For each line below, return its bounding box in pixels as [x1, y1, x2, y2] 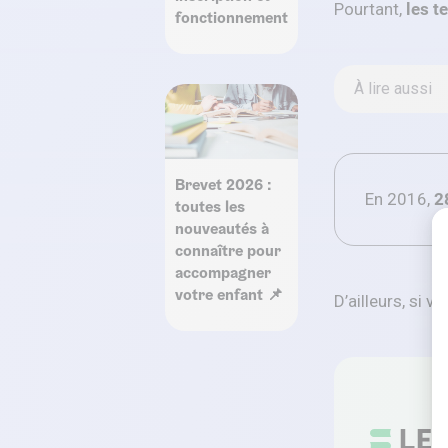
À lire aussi [354, 79, 432, 99]
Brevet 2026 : [175, 173, 272, 195]
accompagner [175, 261, 271, 283]
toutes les [175, 195, 245, 217]
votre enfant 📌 [175, 283, 283, 305]
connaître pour [175, 239, 281, 261]
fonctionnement [175, 6, 288, 28]
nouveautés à [175, 217, 269, 239]
